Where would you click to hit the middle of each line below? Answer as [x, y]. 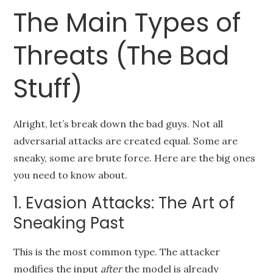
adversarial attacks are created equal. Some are [126, 141]
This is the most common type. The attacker [117, 252]
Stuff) [48, 89]
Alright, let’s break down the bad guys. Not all [119, 124]
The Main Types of [127, 23]
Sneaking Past [69, 223]
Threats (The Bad [122, 56]
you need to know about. [71, 175]
